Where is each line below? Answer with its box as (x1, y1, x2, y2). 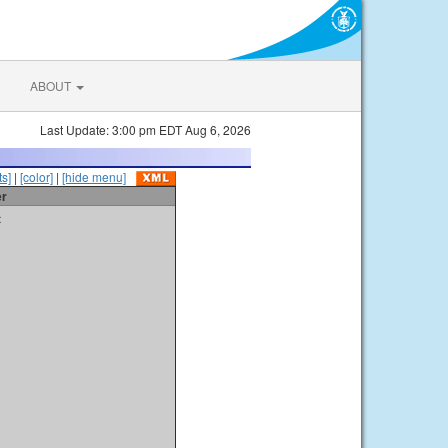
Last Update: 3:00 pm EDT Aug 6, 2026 (40, 121, 251, 138)
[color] (20, 168, 53, 185)
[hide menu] (62, 168, 126, 185)
